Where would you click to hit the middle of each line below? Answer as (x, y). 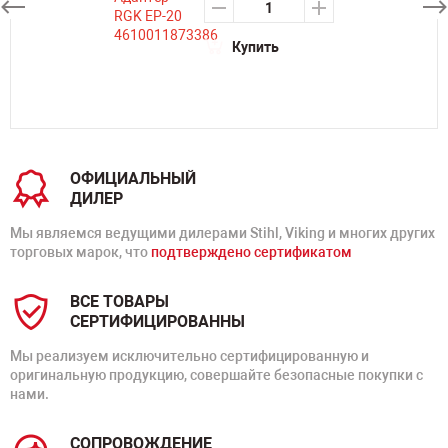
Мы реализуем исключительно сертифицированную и (189, 356)
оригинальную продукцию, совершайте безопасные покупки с (216, 375)
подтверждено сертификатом (251, 252)
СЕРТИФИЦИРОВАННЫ (157, 321)
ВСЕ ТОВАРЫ (119, 301)
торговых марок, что (80, 252)
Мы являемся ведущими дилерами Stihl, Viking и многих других (222, 233)
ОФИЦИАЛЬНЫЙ (133, 178)
